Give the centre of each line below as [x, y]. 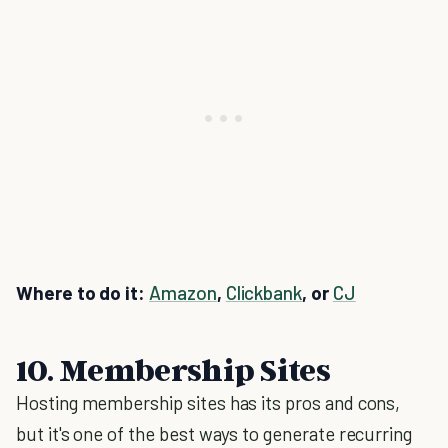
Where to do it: [83, 292]
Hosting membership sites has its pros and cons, [208, 402]
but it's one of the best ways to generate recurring [214, 433]
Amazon [183, 292]
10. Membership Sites [173, 369]
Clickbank [264, 292]
